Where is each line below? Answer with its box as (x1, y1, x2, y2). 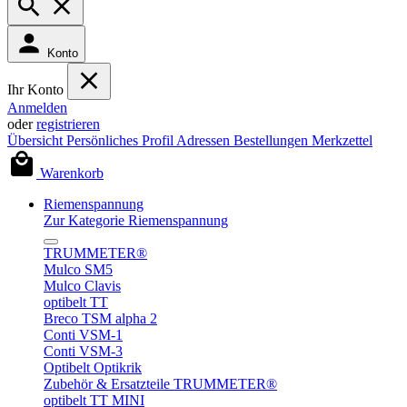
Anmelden (7, 100, 67, 115)
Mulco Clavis (44, 278, 121, 293)
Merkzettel (312, 133, 372, 148)
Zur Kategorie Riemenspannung (44, 213, 228, 228)
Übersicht (7, 133, 66, 148)
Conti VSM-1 (44, 327, 123, 342)
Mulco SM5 (44, 262, 113, 277)
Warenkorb (40, 165, 104, 181)
